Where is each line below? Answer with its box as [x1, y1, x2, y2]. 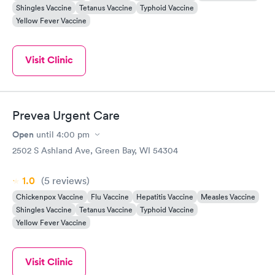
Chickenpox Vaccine [16, 192, 83, 202]
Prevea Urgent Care [12, 108, 120, 123]
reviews [50, 174, 87, 187]
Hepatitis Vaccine [136, 192, 193, 202]
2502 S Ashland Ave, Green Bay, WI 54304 [12, 145, 178, 156]
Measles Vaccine [201, 192, 255, 202]
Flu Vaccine [91, 192, 129, 202]
